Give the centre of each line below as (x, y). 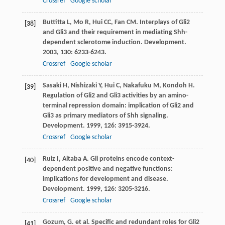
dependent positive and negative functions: (107, 169)
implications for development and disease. (105, 179)
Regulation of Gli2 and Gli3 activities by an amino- (115, 95)
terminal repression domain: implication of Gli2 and (118, 105)
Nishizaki (84, 85)
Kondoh (175, 85)
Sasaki (52, 85)
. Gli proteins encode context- (130, 159)
